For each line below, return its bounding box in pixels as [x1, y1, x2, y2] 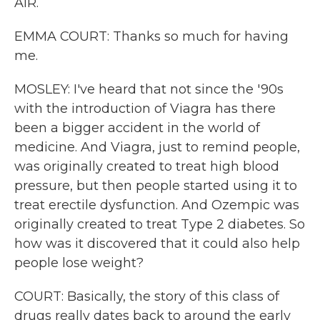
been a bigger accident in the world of [14, 120, 260, 136]
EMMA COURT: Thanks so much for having [14, 29, 289, 44]
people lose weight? [14, 255, 144, 271]
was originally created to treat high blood [14, 159, 279, 174]
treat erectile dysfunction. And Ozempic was [14, 197, 299, 213]
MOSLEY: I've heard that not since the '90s [14, 81, 284, 97]
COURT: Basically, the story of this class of [14, 289, 279, 304]
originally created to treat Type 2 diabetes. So [14, 216, 305, 232]
